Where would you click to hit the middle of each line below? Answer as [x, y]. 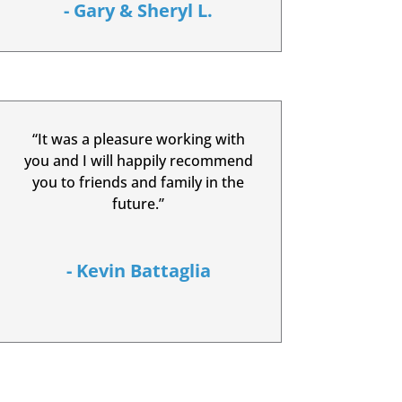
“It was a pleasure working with [138, 139]
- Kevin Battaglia [138, 270]
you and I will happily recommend [138, 160]
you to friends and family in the [139, 182]
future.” [139, 203]
